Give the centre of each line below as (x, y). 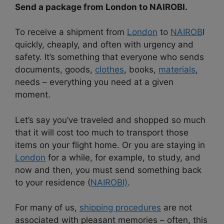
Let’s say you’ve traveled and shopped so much (110, 120)
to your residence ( (53, 182)
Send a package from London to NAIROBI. (101, 7)
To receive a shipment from (71, 32)
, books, (141, 70)
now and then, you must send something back (108, 170)
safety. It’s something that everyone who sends (109, 57)
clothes (109, 70)
